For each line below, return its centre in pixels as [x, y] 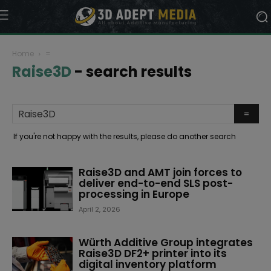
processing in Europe [134, 194]
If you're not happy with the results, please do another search [125, 136]
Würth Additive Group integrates [166, 243]
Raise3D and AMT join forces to [160, 172]
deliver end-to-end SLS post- [156, 183]
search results [139, 72]
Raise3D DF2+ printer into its [153, 253]
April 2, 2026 [100, 209]
